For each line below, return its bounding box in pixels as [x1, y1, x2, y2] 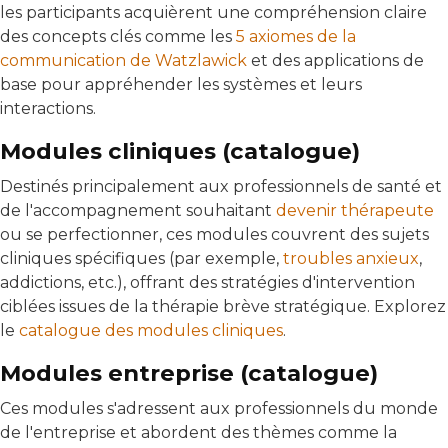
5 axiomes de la [236, 27, 356, 47]
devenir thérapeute [276, 201, 434, 221]
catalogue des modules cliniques [19, 321, 283, 341]
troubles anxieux [283, 249, 419, 269]
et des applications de [247, 51, 424, 71]
